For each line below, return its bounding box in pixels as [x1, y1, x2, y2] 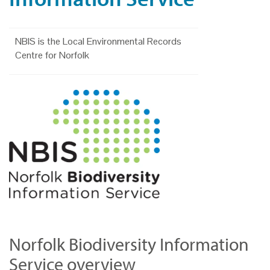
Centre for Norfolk [15, 49, 89, 61]
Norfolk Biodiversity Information [9, 232, 249, 256]
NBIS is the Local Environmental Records [15, 35, 181, 48]
